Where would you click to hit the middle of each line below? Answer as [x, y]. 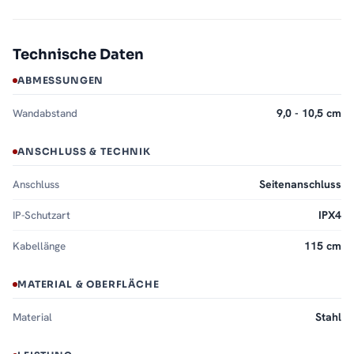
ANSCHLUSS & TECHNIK [84, 152]
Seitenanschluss [300, 185]
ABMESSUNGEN [61, 81]
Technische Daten [78, 55]
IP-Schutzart [41, 215]
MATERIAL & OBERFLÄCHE [88, 284]
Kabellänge [39, 246]
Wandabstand [45, 113]
